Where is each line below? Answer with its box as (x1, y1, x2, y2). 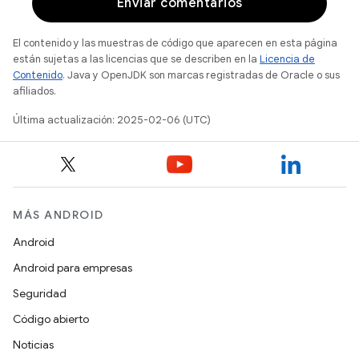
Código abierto (13, 312, 89, 326)
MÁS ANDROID (13, 208, 104, 222)
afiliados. (13, 83, 56, 98)
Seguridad (13, 286, 67, 301)
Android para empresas (13, 260, 132, 275)
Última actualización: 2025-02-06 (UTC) (13, 112, 211, 127)
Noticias (13, 337, 54, 352)
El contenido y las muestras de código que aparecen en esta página (13, 35, 337, 50)
